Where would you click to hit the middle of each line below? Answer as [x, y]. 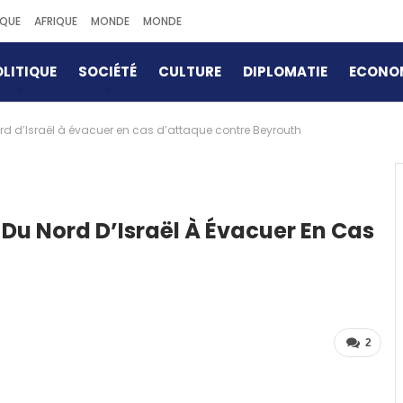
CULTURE [189, 72]
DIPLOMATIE [285, 72]
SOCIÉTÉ [107, 72]
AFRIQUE [55, 21]
